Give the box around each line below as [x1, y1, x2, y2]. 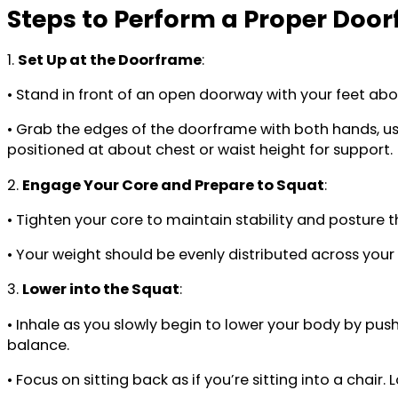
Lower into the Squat [22, 279, 179, 300]
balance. [7, 334, 69, 355]
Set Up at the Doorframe [18, 49, 202, 70]
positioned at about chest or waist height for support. [7, 139, 393, 161]
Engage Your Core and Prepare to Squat [22, 174, 324, 195]
